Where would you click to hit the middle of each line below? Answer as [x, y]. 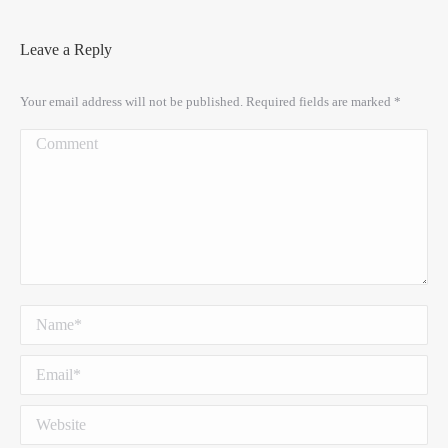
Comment [51, 137]
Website [45, 413]
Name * [45, 313]
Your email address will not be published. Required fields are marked [207, 101]
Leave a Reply [66, 49]
